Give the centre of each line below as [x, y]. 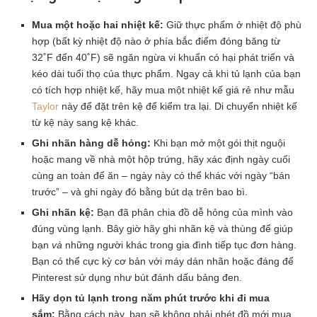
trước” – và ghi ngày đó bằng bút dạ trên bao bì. [140, 191]
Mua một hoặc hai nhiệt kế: [98, 24]
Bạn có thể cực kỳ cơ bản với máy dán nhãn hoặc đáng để [163, 261]
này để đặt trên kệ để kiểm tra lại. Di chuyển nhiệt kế [178, 106]
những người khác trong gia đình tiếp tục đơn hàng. [179, 244]
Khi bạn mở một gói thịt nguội [218, 143]
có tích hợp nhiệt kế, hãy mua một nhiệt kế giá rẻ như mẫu [163, 90]
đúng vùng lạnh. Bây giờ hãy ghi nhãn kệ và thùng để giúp [162, 228]
